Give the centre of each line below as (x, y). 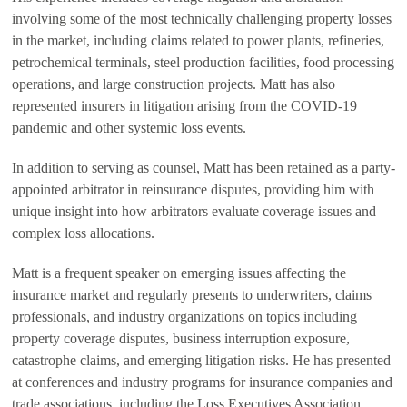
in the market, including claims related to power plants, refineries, (198, 40)
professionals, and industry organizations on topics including (184, 317)
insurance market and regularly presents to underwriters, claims (192, 295)
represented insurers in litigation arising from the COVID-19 (184, 106)
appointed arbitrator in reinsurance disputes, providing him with (193, 189)
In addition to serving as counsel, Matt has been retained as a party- (203, 168)
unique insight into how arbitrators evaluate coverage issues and (194, 211)
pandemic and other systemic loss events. (129, 128)
